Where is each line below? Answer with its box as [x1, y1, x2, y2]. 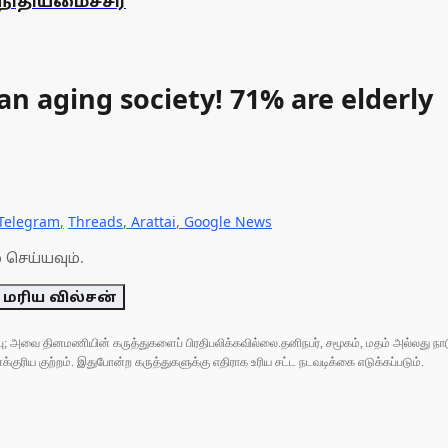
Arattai [131, 211, 176, 231]
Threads [68, 211, 123, 231]
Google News [184, 211, 272, 231]
